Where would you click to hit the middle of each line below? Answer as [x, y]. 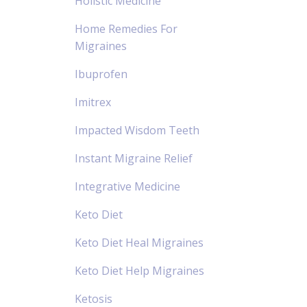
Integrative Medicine [127, 186]
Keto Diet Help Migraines [139, 270]
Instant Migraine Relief [133, 158]
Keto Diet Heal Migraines [139, 242]
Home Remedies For [126, 28]
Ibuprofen [101, 74]
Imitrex [93, 102]
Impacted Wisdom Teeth [137, 130]
